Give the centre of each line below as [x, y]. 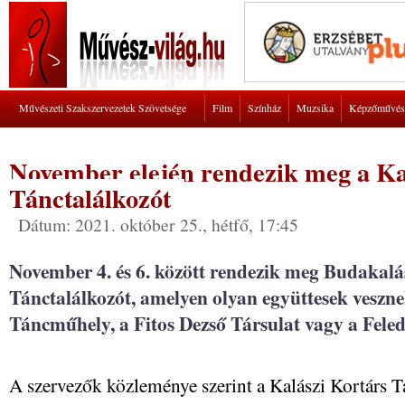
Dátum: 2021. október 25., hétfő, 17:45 [158, 224]
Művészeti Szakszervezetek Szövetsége [103, 108]
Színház [264, 108]
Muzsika [315, 108]
